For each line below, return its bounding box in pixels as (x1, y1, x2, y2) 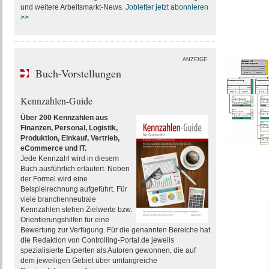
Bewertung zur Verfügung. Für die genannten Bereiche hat (20, 226, 210, 234)
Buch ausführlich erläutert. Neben (20, 165, 130, 173)
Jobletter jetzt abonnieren (125, 3, 208, 11)
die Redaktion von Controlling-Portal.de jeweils (20, 236, 174, 244)
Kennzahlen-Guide (20, 94, 92, 107)
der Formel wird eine (20, 175, 88, 183)
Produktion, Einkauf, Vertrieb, (20, 134, 119, 142)
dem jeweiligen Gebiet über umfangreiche (20, 256, 157, 265)
